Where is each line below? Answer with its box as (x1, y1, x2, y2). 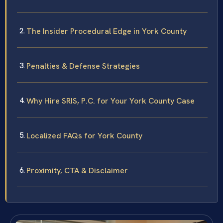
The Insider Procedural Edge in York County (26, 26, 187, 37)
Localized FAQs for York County (26, 130, 142, 141)
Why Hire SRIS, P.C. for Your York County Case (26, 96, 195, 107)
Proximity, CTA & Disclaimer (26, 165, 128, 176)
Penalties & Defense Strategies (26, 61, 140, 72)
